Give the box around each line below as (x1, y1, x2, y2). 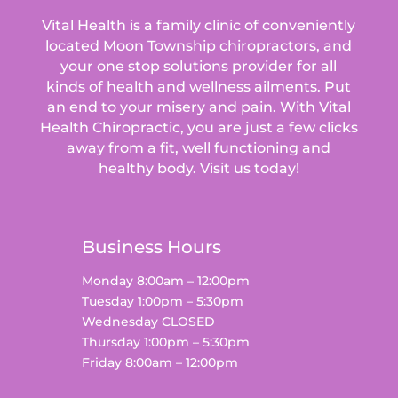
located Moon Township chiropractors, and (45, 37, 353, 55)
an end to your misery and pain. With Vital (46, 99, 351, 116)
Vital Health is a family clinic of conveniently (42, 17, 356, 35)
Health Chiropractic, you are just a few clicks (39, 119, 358, 137)
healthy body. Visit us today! (98, 160, 299, 178)
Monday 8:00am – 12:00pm (81, 273, 250, 290)
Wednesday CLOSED (81, 314, 215, 330)
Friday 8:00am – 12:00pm (81, 354, 238, 371)
